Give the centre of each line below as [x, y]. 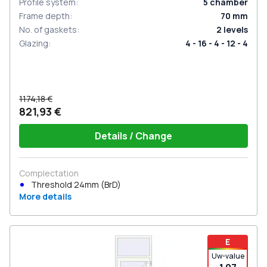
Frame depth [44, 16]
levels [236, 30]
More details [45, 196]
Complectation [49, 173]
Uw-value [228, 256]
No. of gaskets [48, 30]
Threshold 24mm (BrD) [76, 184]
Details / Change [133, 136]
